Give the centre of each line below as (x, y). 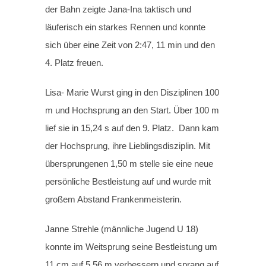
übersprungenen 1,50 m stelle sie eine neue (129, 164)
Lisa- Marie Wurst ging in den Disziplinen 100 (132, 93)
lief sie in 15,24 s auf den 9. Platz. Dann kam (132, 128)
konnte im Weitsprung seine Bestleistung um (132, 247)
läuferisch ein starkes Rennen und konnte (126, 27)
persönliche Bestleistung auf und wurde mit (128, 182)
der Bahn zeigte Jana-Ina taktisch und (118, 9)
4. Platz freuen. (75, 63)
